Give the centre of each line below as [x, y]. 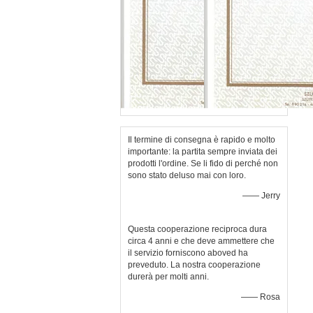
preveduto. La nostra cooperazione [194, 265]
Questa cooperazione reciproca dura [197, 229]
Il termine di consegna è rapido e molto [202, 140]
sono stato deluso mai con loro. [187, 175]
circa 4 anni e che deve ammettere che [201, 241]
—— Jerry [261, 196]
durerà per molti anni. [168, 277]
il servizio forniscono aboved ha [188, 253]
